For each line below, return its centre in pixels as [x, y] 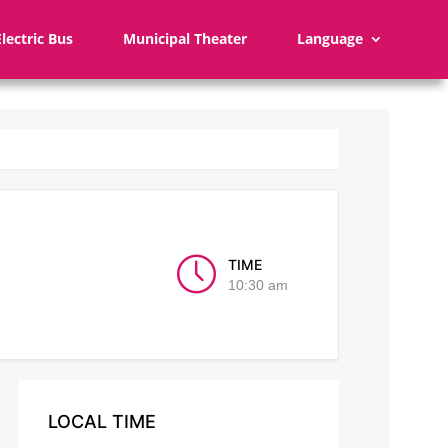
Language [330, 39]
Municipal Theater [185, 39]
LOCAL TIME [101, 421]
